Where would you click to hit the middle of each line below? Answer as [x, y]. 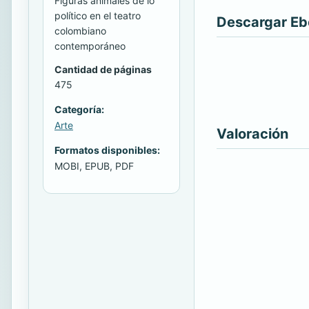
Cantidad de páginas [103, 69]
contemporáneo [90, 46]
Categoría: [79, 109]
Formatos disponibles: [107, 150]
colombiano [80, 30]
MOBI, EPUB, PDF [94, 166]
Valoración [252, 134]
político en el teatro [98, 15]
